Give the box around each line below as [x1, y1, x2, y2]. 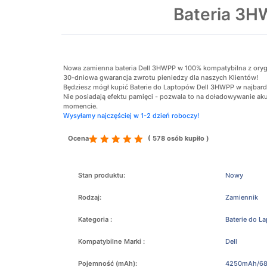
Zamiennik [225, 193, 258, 201]
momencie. [63, 102, 98, 110]
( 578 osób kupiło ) [148, 134, 209, 142]
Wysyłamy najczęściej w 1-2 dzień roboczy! [63, 111, 199, 120]
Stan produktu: [78, 171, 125, 179]
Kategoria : [78, 215, 112, 223]
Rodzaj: [78, 193, 101, 201]
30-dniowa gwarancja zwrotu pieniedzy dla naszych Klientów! [63, 73, 258, 82]
